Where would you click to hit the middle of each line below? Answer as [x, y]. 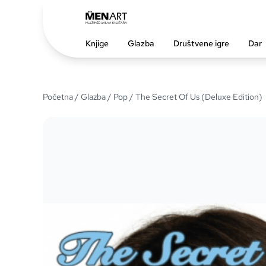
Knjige [97, 43]
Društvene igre [201, 43]
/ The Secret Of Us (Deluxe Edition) [195, 97]
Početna [58, 97]
